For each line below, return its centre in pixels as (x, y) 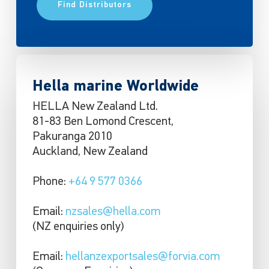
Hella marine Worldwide (117, 87)
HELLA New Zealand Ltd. (96, 107)
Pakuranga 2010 (72, 137)
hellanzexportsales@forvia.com (142, 257)
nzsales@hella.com (113, 212)
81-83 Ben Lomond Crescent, (103, 122)
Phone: (50, 182)
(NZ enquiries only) (78, 227)
